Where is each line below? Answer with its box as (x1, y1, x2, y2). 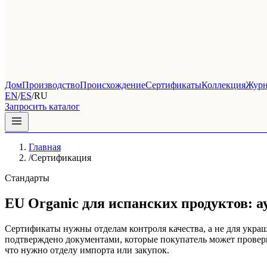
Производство (22, 80, 80, 90)
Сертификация (31, 153, 91, 163)
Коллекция (201, 80, 246, 90)
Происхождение (80, 80, 145, 90)
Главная (29, 142, 61, 152)
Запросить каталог (5, 101, 80, 111)
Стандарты (5, 173, 49, 183)
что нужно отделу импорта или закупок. (5, 244, 169, 255)
